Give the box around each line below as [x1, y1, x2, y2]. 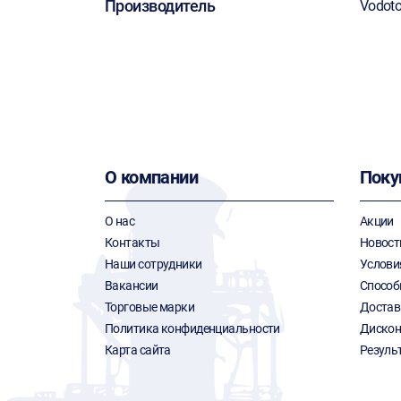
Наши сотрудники [105, 257, 202, 271]
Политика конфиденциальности [105, 321, 280, 336]
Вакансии [105, 278, 158, 293]
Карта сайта [105, 343, 171, 357]
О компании [105, 166, 198, 188]
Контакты [105, 235, 160, 250]
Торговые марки [105, 300, 195, 314]
